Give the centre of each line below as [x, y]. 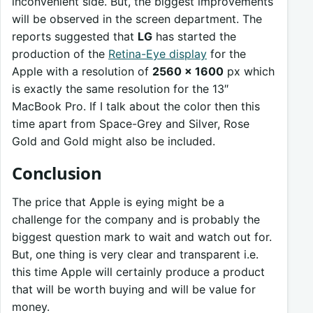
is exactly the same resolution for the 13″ [120, 89]
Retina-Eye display [158, 54]
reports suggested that [75, 37]
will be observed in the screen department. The [137, 19]
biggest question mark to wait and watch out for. [142, 237]
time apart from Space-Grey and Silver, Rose [131, 124]
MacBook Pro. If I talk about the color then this [136, 107]
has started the [194, 37]
